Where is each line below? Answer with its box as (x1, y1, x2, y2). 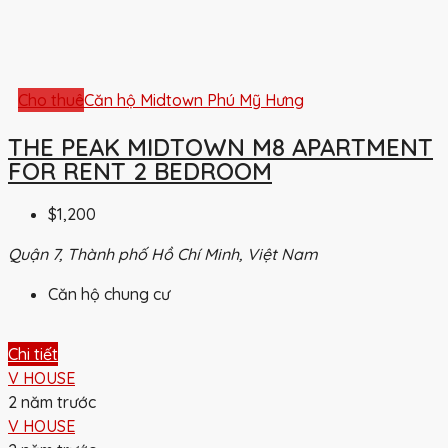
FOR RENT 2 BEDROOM (8, 155, 272, 186)
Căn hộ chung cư (48, 284, 170, 305)
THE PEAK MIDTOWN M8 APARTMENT (8, 131, 433, 162)
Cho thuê (18, 89, 84, 110)
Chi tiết (8, 344, 58, 365)
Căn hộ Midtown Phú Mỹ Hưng (84, 89, 304, 110)
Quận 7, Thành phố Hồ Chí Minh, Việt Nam (8, 244, 318, 265)
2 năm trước (8, 392, 96, 413)
